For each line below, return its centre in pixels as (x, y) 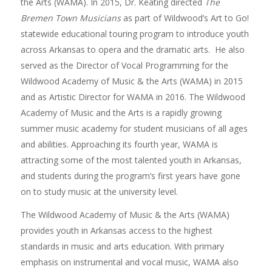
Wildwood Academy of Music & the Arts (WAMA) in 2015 (131, 81)
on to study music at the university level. (99, 191)
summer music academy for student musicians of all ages (134, 128)
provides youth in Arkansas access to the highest (116, 230)
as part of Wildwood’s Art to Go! (185, 18)
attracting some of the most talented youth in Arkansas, (131, 160)
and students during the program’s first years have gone (130, 175)
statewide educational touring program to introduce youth (134, 33)
